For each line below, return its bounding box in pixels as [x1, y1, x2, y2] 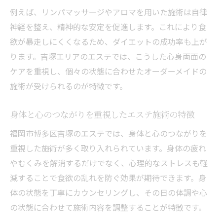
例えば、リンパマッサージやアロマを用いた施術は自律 [10, 5, 207, 18]
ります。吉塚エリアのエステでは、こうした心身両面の [10, 50, 206, 62]
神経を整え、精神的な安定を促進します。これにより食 [10, 20, 206, 33]
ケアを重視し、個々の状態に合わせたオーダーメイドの [10, 65, 207, 77]
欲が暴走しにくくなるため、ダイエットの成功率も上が [10, 35, 207, 47]
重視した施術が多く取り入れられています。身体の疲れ [10, 142, 206, 154]
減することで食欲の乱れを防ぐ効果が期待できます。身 [10, 171, 206, 184]
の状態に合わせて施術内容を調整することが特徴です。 [10, 201, 206, 213]
